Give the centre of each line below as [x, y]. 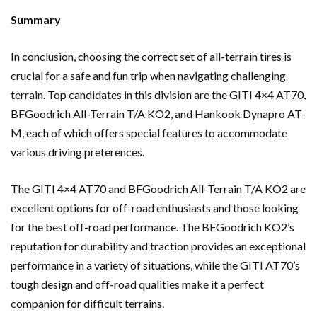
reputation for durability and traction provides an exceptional [158, 246]
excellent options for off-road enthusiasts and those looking [155, 207]
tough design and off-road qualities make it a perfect [137, 284]
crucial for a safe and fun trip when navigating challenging [148, 75]
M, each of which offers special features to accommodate [149, 132]
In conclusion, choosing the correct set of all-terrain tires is [151, 56]
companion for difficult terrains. [87, 303]
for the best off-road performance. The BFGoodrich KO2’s [152, 226]
